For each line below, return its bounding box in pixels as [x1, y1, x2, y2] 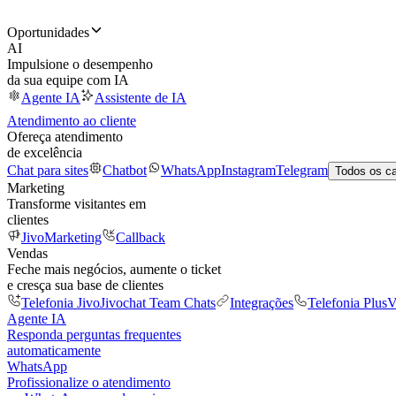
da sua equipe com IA [7, 72, 129, 88]
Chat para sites [7, 163, 88, 178]
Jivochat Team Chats [100, 295, 216, 310]
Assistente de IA [95, 90, 187, 105]
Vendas [7, 246, 48, 261]
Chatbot [103, 163, 147, 178]
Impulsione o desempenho [7, 57, 153, 72]
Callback [116, 230, 165, 245]
